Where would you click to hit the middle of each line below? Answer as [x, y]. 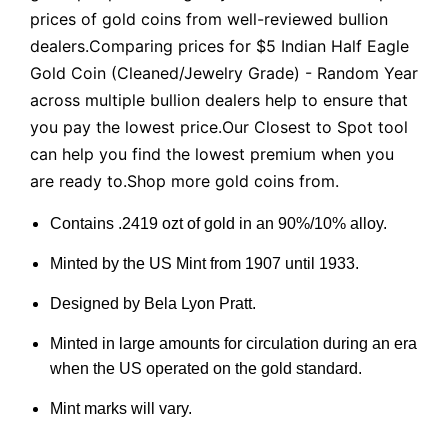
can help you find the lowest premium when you [212, 153]
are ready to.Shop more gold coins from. [184, 180]
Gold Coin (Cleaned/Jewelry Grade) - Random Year [224, 72]
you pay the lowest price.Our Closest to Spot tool [219, 126]
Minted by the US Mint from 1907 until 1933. [204, 263]
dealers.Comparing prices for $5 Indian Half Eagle [219, 45]
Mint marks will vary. [121, 408]
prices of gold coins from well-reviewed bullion [209, 18]
